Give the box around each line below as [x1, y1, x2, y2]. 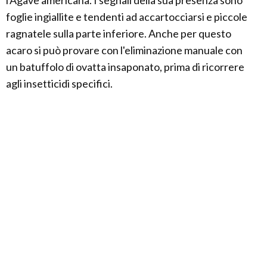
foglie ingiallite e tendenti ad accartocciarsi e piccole [6, 10, 247, 24]
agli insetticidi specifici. [6, 77, 113, 91]
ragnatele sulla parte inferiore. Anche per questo [6, 27, 231, 41]
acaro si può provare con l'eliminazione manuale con [6, 44, 243, 57]
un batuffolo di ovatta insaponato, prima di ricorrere [6, 60, 244, 74]
